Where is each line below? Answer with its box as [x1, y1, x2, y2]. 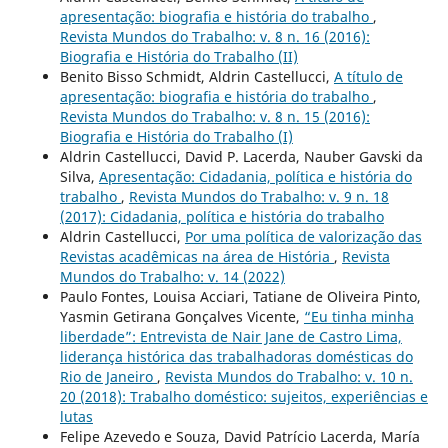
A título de [333, 66, 403, 86]
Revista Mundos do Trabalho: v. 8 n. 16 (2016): [59, 26, 370, 46]
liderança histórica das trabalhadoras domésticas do [59, 346, 413, 366]
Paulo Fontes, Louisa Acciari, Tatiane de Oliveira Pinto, [59, 286, 421, 306]
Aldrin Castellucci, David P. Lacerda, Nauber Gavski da [59, 146, 423, 166]
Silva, [59, 166, 99, 186]
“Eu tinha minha [303, 306, 414, 326]
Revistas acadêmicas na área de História [59, 246, 334, 266]
